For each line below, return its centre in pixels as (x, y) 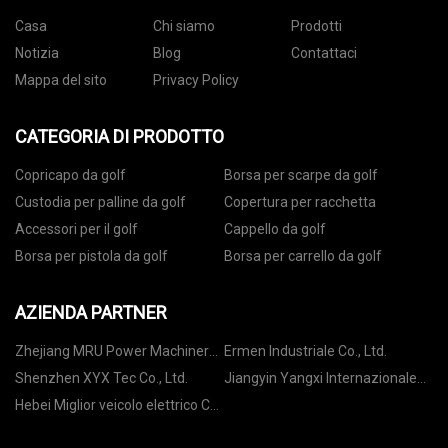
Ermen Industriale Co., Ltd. (375, 351)
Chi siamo (183, 26)
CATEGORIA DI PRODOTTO (119, 137)
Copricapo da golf (70, 175)
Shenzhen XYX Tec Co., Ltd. (176, 378)
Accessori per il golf (76, 229)
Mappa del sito (61, 80)
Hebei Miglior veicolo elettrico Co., (119, 405)
